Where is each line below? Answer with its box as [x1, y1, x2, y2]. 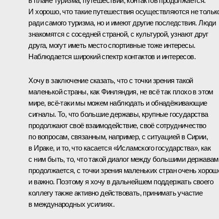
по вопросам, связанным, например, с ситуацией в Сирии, [28, 132, 208, 141]
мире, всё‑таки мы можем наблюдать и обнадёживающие [28, 99, 207, 108]
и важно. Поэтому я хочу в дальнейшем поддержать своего [28, 177, 213, 186]
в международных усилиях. [28, 200, 114, 209]
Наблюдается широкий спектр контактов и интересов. [28, 52, 196, 61]
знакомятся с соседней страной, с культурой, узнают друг [28, 30, 208, 39]
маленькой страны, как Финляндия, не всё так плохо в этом [28, 88, 213, 96]
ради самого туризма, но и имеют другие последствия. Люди [28, 19, 216, 27]
